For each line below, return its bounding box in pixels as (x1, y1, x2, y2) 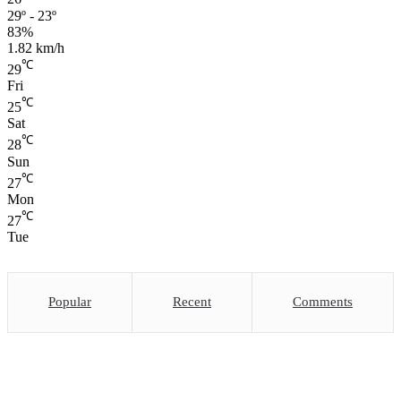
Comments (293, 294, 353, 310)
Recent (173, 294, 211, 310)
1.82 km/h (7, 39, 64, 55)
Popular (48, 294, 91, 310)
